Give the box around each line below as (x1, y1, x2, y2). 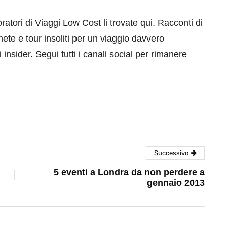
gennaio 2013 (147, 178, 205, 188)
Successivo (154, 149, 188, 157)
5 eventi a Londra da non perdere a (54, 167, 205, 178)
